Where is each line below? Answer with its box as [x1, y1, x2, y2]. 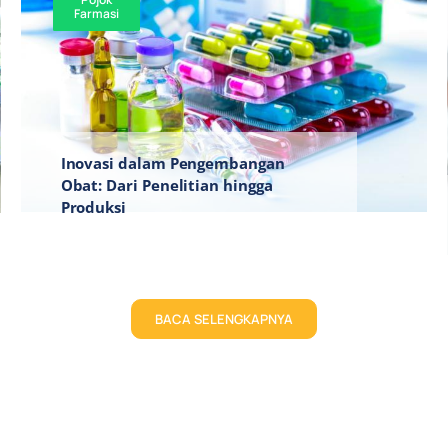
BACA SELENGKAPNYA [154, 309, 293, 328]
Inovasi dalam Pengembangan [60, 152, 285, 173]
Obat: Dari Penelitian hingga [60, 174, 273, 195]
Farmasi [74, 5, 120, 23]
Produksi [60, 196, 127, 217]
